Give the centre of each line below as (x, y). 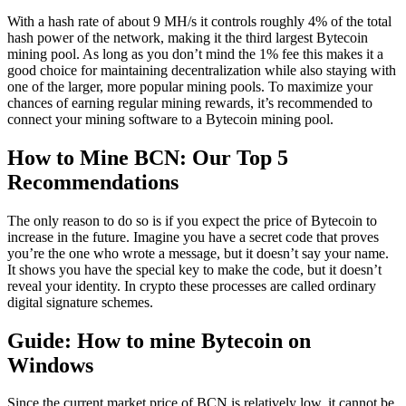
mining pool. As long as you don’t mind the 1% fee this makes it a (195, 53)
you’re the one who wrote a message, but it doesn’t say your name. (198, 253)
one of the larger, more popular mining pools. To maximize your (190, 86)
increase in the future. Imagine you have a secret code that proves (193, 237)
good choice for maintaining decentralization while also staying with (202, 70)
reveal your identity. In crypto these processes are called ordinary (192, 285)
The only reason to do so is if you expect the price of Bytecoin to (192, 220)
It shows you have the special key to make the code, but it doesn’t (194, 269)
